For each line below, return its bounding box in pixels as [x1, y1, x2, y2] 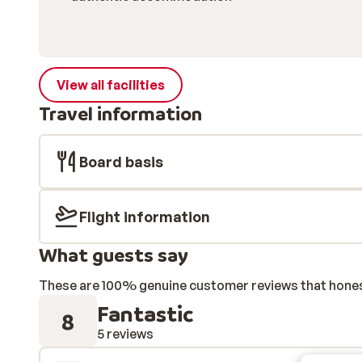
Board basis [79, 153, 163, 170]
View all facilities [57, 77, 165, 93]
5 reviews [97, 325, 154, 342]
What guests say [39, 243, 188, 267]
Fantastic [97, 299, 193, 326]
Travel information [39, 102, 202, 125]
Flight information [79, 208, 210, 225]
